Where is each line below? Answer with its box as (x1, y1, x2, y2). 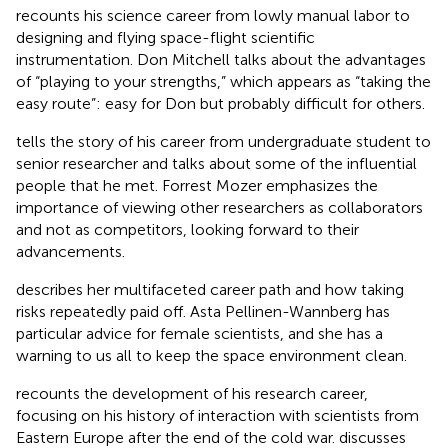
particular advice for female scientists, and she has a (16, 323, 383, 343)
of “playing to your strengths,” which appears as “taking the (16, 71, 431, 91)
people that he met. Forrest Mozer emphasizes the (16, 175, 378, 195)
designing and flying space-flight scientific (16, 27, 315, 47)
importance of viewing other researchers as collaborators (16, 197, 423, 217)
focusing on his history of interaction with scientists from (16, 405, 419, 425)
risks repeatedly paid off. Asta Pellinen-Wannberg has (16, 301, 390, 321)
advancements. (16, 241, 125, 261)
